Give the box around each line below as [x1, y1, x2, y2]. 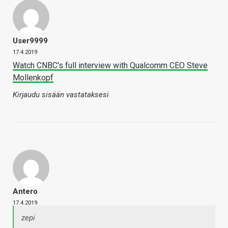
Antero [13, 187, 38, 196]
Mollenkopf [13, 73, 53, 83]
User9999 [13, 36, 48, 46]
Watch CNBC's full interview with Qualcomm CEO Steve [13, 61, 208, 71]
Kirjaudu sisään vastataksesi [13, 90, 109, 100]
